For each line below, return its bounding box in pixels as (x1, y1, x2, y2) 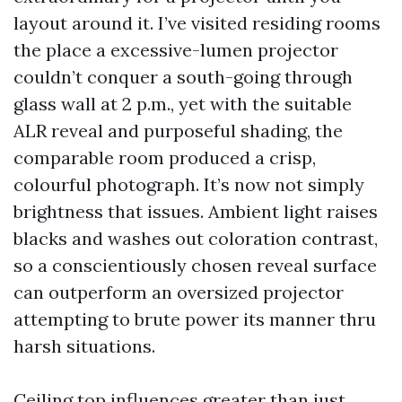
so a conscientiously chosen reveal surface (13, 254, 377, 276)
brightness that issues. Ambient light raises (13, 200, 378, 223)
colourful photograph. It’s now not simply (13, 173, 364, 196)
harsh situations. (13, 335, 155, 357)
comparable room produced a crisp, (13, 146, 316, 169)
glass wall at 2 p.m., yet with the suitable (13, 92, 352, 115)
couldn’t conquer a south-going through (13, 66, 353, 88)
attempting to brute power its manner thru (13, 308, 376, 330)
